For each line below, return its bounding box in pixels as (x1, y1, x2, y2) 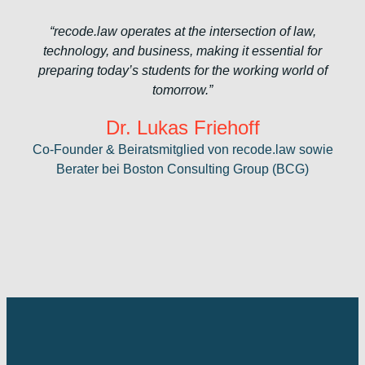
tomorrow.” (152, 82, 213, 97)
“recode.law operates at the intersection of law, (49, 24, 316, 38)
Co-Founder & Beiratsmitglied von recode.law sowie (32, 142, 333, 156)
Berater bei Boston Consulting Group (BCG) (56, 161, 309, 176)
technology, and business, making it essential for (43, 43, 322, 58)
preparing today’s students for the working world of (37, 63, 328, 77)
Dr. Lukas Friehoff (105, 116, 260, 139)
